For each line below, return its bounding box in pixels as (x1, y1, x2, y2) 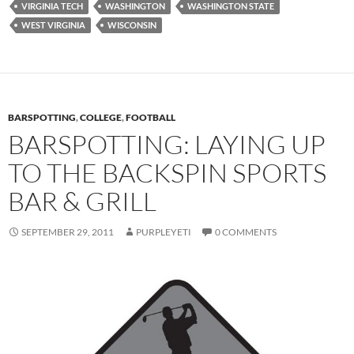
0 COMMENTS (215, 226, 277, 239)
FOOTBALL (126, 111, 175, 124)
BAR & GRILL (8, 185, 156, 218)
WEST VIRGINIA (21, 20, 85, 31)
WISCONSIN (107, 20, 156, 31)
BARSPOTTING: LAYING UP (8, 128, 326, 161)
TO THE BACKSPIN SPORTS (8, 156, 326, 190)
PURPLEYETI (136, 226, 191, 239)
